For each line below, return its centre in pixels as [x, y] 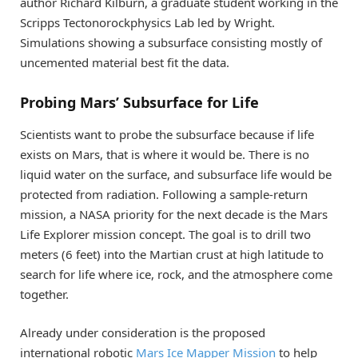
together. [44, 294]
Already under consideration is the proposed [143, 332]
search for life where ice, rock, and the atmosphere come [176, 274]
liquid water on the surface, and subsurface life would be [176, 174]
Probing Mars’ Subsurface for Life [139, 102]
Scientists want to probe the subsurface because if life [167, 134]
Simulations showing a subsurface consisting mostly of [171, 42]
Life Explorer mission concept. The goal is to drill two [165, 234]
